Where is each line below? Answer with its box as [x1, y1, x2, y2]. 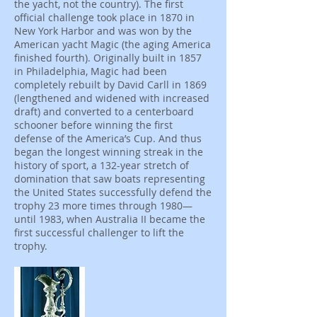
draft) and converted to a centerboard [14, 105, 194, 118]
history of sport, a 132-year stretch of [14, 158, 189, 172]
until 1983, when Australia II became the [14, 212, 205, 226]
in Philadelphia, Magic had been [14, 64, 167, 78]
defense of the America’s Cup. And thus [14, 132, 202, 145]
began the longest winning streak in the [14, 145, 203, 158]
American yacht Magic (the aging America [14, 38, 211, 51]
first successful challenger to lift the [14, 226, 184, 239]
